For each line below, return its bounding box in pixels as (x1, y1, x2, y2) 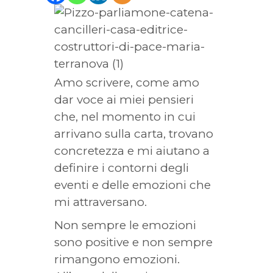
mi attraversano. (54, 195, 147, 209)
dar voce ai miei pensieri (54, 93, 194, 107)
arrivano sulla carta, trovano (54, 127, 213, 141)
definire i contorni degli (54, 161, 189, 175)
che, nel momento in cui (54, 110, 196, 124)
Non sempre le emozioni (54, 218, 196, 232)
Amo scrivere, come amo (54, 76, 199, 90)
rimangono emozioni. (54, 252, 180, 266)
